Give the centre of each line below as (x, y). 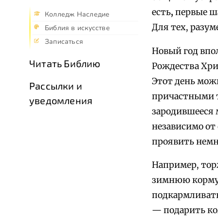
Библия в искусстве (77, 28)
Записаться (64, 42)
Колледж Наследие (77, 15)
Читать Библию (65, 64)
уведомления (61, 100)
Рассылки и (56, 86)
